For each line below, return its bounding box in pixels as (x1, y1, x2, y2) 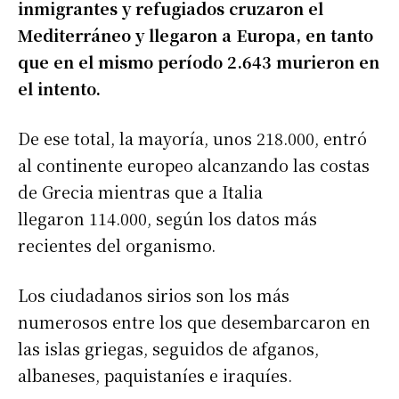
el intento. (18, 77, 101, 101)
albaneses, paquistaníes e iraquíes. (18, 363, 292, 387)
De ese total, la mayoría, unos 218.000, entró (18, 126, 367, 151)
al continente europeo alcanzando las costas (18, 153, 370, 177)
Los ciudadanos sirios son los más (18, 283, 289, 307)
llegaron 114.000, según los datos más (18, 207, 317, 231)
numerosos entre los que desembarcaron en (18, 310, 370, 334)
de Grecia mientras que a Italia (18, 180, 263, 204)
